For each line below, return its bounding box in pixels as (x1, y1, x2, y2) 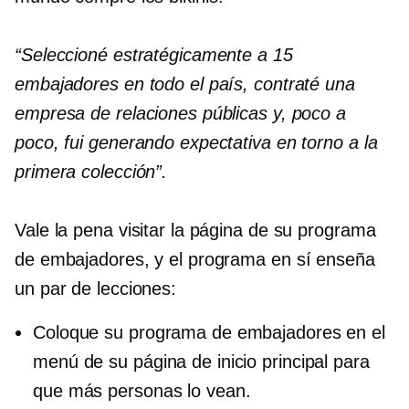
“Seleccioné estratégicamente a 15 (15, 44, 293, 65)
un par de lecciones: (15, 278, 176, 299)
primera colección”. (15, 161, 168, 182)
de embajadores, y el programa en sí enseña (15, 248, 375, 269)
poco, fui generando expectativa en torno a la (15, 131, 378, 152)
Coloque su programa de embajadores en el (33, 321, 385, 342)
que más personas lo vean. (33, 380, 251, 401)
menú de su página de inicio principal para (33, 351, 370, 372)
